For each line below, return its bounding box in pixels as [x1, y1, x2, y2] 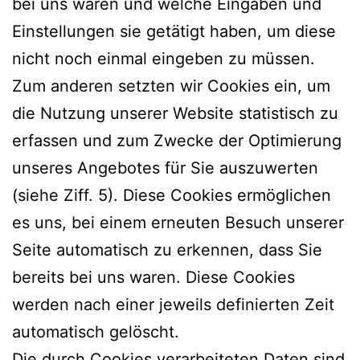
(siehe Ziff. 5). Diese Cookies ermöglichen [12, 185, 331, 205]
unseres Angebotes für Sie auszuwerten [12, 157, 318, 178]
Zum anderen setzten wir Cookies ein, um [12, 76, 330, 96]
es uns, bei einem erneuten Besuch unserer [12, 212, 344, 232]
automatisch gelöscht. [12, 321, 179, 342]
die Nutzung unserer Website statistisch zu [12, 103, 338, 123]
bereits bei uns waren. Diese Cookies [12, 267, 295, 287]
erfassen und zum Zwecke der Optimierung [12, 130, 342, 150]
